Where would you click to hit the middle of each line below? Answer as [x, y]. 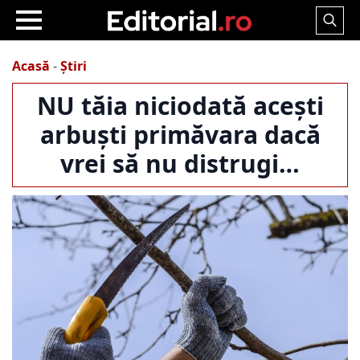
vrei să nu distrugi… [180, 164]
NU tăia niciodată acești [180, 106]
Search [336, 42]
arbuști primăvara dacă [180, 135]
